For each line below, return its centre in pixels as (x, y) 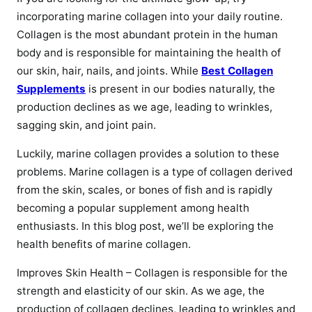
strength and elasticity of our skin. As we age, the (141, 291)
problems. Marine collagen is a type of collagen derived (155, 172)
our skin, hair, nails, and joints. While (109, 71)
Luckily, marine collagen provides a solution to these (148, 154)
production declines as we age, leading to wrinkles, (145, 107)
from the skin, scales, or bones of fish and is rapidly (145, 190)
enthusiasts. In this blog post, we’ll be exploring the (145, 226)
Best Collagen (237, 71)
